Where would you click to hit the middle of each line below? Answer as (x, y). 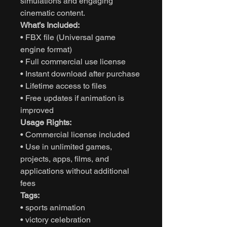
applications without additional (75, 171)
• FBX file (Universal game (68, 37)
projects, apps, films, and (65, 159)
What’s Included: (50, 25)
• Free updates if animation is (72, 98)
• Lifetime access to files (63, 86)
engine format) (46, 49)
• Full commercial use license (73, 61)
